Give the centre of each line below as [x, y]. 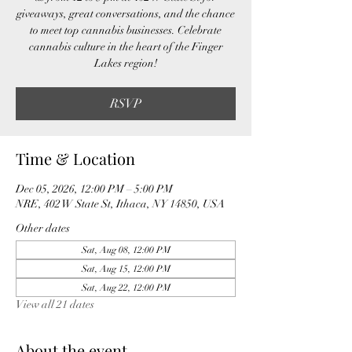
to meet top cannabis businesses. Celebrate [126, 30]
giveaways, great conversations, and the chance [126, 13]
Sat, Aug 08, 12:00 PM [126, 249]
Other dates [43, 228]
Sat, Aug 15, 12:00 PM [126, 268]
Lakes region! [126, 63]
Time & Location [75, 158]
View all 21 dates [55, 304]
